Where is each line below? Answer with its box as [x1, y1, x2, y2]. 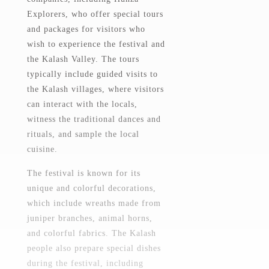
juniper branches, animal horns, [27, 214, 153, 223]
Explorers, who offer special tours [27, 10, 163, 19]
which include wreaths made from [27, 199, 161, 208]
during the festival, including [27, 259, 144, 268]
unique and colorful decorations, [27, 184, 156, 193]
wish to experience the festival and [27, 40, 165, 49]
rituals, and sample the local [27, 130, 139, 139]
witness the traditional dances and [27, 115, 161, 124]
